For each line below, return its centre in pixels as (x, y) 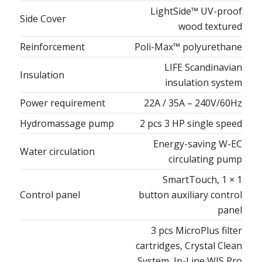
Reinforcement (52, 47)
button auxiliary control (190, 195)
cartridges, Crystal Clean (189, 246)
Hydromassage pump (67, 123)
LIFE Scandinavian (203, 67)
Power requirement (63, 103)
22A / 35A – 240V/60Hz (193, 103)
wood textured (210, 26)
